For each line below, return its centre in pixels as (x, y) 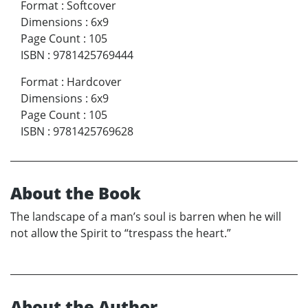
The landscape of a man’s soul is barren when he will (146, 217)
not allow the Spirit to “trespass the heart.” (121, 233)
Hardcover (94, 82)
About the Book (76, 193)
